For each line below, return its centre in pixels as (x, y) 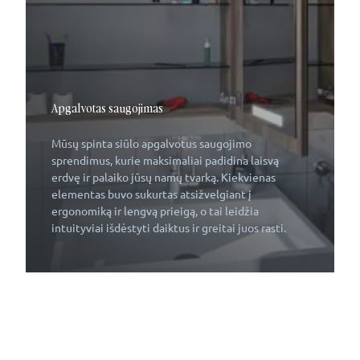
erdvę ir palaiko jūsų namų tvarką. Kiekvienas (164, 178)
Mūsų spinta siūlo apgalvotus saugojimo (151, 144)
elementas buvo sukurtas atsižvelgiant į (151, 194)
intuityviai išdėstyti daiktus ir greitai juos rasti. (169, 228)
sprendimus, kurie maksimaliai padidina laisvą (165, 161)
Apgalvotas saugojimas (107, 108)
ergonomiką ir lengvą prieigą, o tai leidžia (155, 211)
